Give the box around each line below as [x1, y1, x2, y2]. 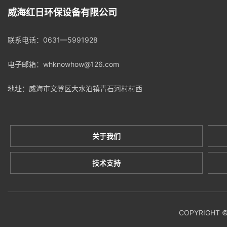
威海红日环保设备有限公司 [8, 7, 117, 18]
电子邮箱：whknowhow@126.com [8, 59, 119, 68]
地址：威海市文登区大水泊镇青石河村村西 [8, 84, 142, 93]
